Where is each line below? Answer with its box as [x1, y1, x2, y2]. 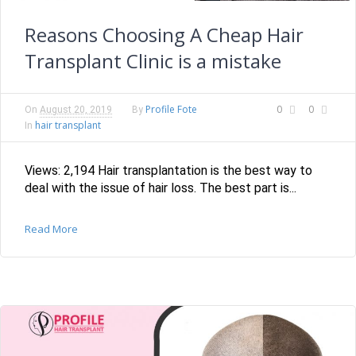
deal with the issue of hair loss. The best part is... [25, 180, 296, 195]
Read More [25, 221, 78, 236]
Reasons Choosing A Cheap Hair [25, 21, 304, 48]
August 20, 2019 [40, 103, 112, 115]
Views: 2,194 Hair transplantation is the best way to [25, 162, 312, 178]
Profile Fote [145, 102, 197, 116]
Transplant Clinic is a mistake [25, 47, 281, 74]
